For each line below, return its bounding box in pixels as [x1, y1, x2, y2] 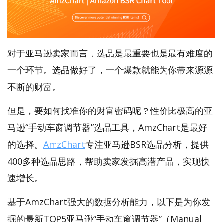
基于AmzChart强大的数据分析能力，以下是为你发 [7, 196, 210, 208]
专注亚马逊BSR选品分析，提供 [85, 138, 209, 151]
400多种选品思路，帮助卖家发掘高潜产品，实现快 [7, 155, 210, 167]
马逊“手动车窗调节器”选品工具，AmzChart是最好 [7, 121, 207, 134]
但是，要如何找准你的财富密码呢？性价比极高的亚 [7, 105, 213, 117]
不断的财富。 [7, 81, 61, 93]
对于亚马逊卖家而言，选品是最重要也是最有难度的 [7, 47, 213, 59]
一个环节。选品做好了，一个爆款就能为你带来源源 [7, 64, 213, 76]
